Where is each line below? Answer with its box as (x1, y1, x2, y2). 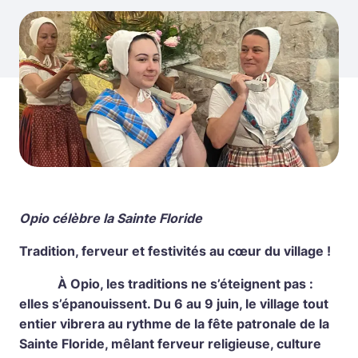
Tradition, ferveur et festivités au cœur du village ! (19, 242, 331, 259)
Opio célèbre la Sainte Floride (19, 209, 202, 226)
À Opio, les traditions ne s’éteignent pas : (19, 275, 313, 292)
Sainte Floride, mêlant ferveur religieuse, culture (19, 335, 321, 352)
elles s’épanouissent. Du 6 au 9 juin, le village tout (19, 295, 328, 312)
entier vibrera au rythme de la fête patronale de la (19, 315, 329, 332)
